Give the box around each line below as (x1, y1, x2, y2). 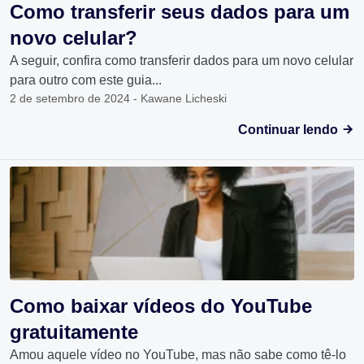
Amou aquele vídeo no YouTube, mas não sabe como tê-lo (10, 348, 346, 362)
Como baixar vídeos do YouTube (10, 295, 312, 318)
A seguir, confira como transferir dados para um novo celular (10, 54, 353, 68)
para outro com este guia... (10, 73, 162, 88)
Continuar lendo (238, 123, 341, 137)
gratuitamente (10, 321, 138, 344)
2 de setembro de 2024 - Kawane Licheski (10, 92, 227, 106)
